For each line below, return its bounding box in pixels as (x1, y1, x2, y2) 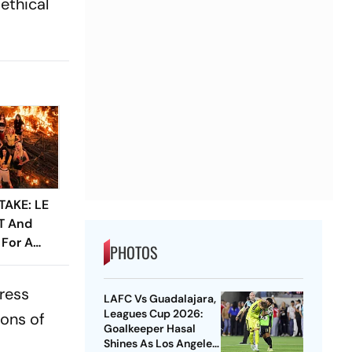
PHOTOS (109, 240, 157, 265)
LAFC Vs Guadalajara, (103, 291, 216, 306)
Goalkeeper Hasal (103, 321, 196, 336)
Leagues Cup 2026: (103, 306, 203, 321)
